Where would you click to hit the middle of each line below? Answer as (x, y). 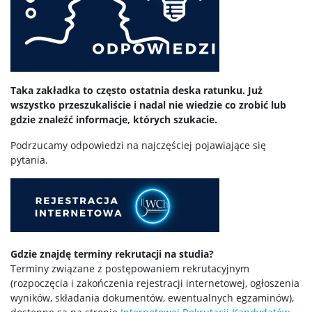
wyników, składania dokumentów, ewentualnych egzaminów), (152, 298)
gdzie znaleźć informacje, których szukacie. (114, 119)
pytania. (29, 160)
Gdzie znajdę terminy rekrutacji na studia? (112, 254)
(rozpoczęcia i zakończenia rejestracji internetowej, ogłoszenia (155, 283)
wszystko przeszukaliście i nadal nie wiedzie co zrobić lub (148, 105)
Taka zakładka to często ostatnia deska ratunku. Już (136, 90)
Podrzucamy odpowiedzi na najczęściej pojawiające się (138, 145)
